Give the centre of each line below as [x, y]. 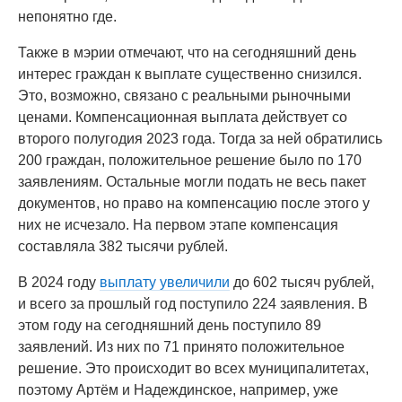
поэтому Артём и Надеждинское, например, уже [178, 390]
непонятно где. [67, 17]
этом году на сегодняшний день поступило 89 [170, 325]
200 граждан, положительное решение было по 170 [190, 160]
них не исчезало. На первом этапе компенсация [178, 225]
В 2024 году [59, 282]
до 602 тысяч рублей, [302, 282]
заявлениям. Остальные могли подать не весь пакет [192, 182]
